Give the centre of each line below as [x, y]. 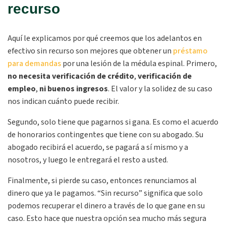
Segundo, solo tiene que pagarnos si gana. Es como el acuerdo [113, 122]
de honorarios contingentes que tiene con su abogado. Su [105, 135]
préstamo [190, 51]
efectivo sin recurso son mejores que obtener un [90, 51]
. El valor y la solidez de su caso [160, 89]
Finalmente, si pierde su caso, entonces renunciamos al [102, 181]
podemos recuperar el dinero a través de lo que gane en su [106, 206]
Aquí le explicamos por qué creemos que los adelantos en [105, 38]
